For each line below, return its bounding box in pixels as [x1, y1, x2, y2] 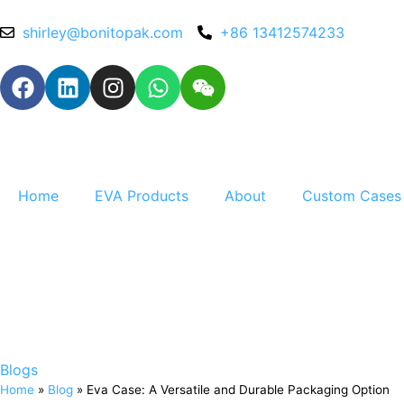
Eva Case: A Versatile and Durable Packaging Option [87, 382, 390, 397]
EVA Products [95, 187, 188, 205]
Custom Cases [302, 187, 401, 205]
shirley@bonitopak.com [23, 23, 183, 41]
